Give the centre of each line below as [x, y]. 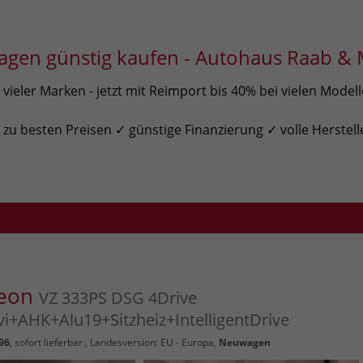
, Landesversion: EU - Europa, [150, 343]
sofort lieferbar [48, 343]
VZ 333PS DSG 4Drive [117, 298]
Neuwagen [244, 343]
